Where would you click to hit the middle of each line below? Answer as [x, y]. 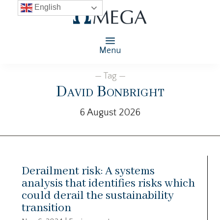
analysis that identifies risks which [108, 183]
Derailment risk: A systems [88, 171]
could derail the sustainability [98, 195]
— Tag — [110, 76]
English [46, 7]
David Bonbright [110, 92]
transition [46, 208]
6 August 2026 [110, 112]
